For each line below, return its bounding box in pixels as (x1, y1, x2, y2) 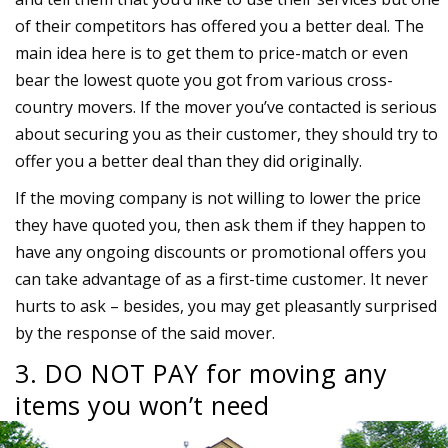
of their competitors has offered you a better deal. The (15, 15, 424, 38)
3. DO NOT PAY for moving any (15, 356, 387, 391)
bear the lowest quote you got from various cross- (15, 69, 393, 92)
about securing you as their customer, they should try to (15, 123, 438, 146)
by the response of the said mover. (15, 322, 275, 345)
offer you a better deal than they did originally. (15, 150, 362, 173)
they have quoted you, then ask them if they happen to (15, 214, 426, 237)
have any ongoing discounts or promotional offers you (15, 241, 426, 264)
